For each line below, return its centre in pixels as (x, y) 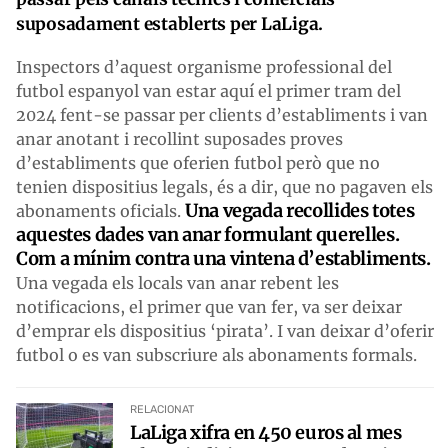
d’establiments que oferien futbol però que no (198, 162)
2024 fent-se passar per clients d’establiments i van (222, 114)
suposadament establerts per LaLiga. (170, 23)
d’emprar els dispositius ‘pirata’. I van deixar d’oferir (225, 330)
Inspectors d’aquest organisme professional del (204, 66)
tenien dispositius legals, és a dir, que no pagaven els (224, 186)
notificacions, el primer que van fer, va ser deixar (209, 306)
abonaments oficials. (100, 210)
